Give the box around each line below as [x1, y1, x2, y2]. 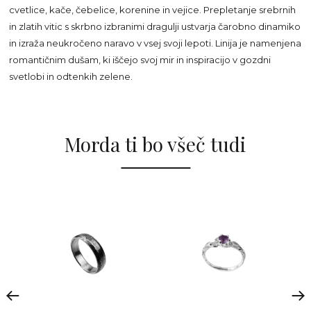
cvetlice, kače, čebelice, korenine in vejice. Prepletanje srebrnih [9, 4, 296, 15]
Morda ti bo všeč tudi [65, 131, 246, 157]
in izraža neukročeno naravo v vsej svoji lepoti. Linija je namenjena [9, 37, 302, 49]
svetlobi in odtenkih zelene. [9, 71, 135, 82]
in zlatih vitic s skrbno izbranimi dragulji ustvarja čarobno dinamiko [9, 21, 301, 32]
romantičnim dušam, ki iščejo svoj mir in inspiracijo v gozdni [9, 54, 271, 65]
